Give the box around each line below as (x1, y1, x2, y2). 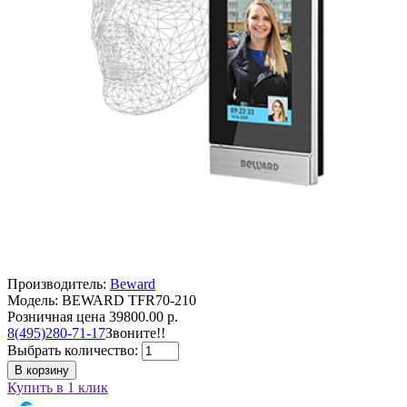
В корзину (15, 362, 69, 377)
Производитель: (7, 275, 110, 292)
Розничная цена (7, 308, 105, 324)
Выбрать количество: (7, 342, 142, 358)
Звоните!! (105, 324, 165, 341)
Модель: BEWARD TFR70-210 (7, 292, 196, 308)
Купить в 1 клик (7, 379, 108, 395)
